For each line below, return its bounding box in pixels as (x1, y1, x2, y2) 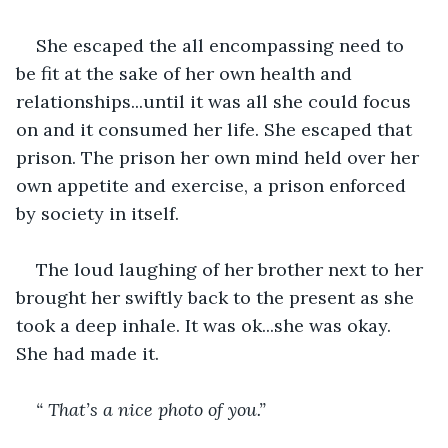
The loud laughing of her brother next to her (36, 257, 428, 281)
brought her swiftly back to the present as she (16, 285, 419, 309)
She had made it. (16, 341, 164, 365)
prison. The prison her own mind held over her (16, 145, 424, 169)
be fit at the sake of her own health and (16, 61, 357, 85)
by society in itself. (16, 201, 179, 225)
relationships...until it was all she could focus (16, 89, 416, 113)
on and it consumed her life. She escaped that (16, 117, 417, 141)
